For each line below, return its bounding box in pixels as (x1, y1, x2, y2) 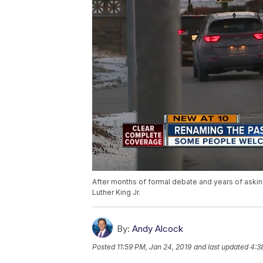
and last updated (194, 242, 248, 252)
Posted (92, 242, 117, 252)
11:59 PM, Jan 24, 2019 (117, 242, 191, 252)
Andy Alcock (132, 223, 183, 235)
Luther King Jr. (92, 188, 140, 197)
